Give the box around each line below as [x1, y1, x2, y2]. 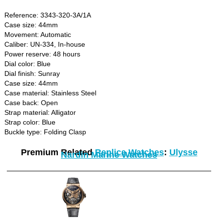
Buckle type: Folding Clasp [4, 127, 87, 136]
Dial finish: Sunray [4, 69, 60, 77]
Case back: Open [4, 98, 58, 107]
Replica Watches [94, 147, 164, 157]
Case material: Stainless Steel [4, 89, 97, 97]
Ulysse [169, 147, 198, 157]
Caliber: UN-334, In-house [4, 40, 86, 48]
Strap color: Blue [4, 118, 56, 126]
